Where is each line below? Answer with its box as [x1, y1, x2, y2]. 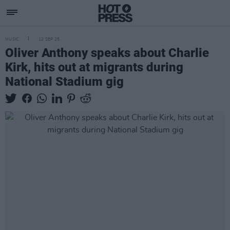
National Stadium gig [5, 74, 124, 89]
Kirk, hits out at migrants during [5, 60, 183, 74]
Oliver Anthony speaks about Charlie [5, 46, 209, 60]
